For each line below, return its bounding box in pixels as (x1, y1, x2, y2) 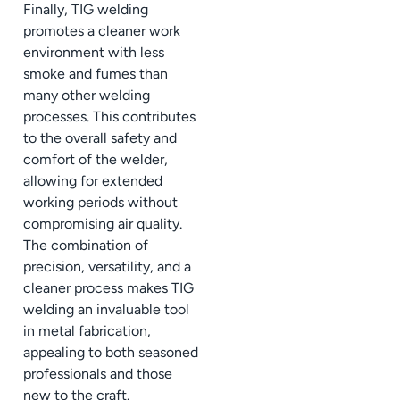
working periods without (23, 194, 178, 212)
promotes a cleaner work (23, 22, 180, 40)
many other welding (23, 87, 150, 104)
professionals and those (23, 365, 172, 383)
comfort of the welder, (23, 151, 168, 169)
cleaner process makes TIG (23, 279, 194, 297)
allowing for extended (23, 172, 162, 190)
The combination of (23, 237, 148, 254)
